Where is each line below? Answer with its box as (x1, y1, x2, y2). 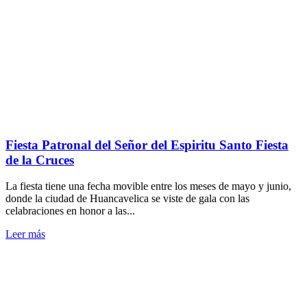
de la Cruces (5, 152, 74, 167)
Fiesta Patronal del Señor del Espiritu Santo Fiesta (5, 137, 288, 152)
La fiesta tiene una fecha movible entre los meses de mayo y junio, (5, 180, 291, 193)
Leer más (5, 228, 45, 241)
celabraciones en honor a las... (5, 205, 135, 217)
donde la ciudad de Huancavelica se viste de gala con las (5, 193, 249, 205)
